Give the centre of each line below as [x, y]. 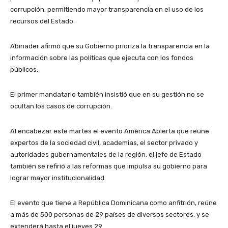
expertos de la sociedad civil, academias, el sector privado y [104, 143]
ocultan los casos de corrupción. [61, 106]
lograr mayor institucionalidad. [58, 178]
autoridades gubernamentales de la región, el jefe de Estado [106, 154]
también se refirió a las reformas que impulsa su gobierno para [109, 166]
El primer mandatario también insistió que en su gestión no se [107, 94]
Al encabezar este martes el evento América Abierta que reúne [110, 131]
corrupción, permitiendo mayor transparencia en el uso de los [107, 9]
